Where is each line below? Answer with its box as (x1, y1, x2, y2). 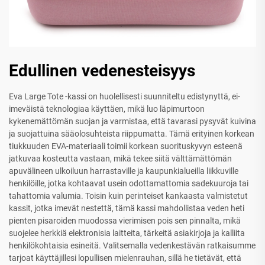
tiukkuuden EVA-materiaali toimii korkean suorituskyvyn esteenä (9, 141, 243, 151)
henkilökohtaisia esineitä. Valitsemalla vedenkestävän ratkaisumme (9, 240, 256, 250)
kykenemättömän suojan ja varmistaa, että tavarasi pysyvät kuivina (9, 116, 256, 126)
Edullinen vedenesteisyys (9, 60, 195, 80)
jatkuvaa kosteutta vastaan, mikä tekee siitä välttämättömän (9, 153, 232, 163)
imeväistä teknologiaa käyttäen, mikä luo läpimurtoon (9, 104, 205, 114)
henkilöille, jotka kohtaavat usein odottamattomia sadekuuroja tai (9, 178, 248, 188)
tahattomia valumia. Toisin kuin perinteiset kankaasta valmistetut (9, 190, 248, 201)
